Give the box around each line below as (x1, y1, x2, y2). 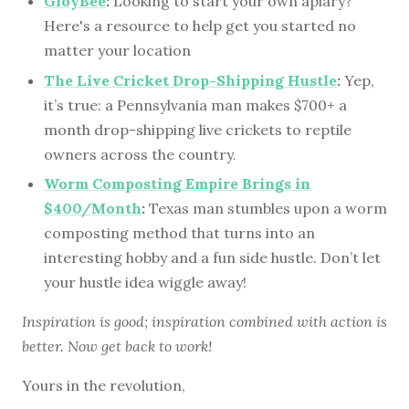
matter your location (44, 40, 191, 59)
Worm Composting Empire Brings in (44, 174, 310, 194)
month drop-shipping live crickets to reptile (44, 120, 351, 139)
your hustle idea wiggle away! (44, 273, 246, 292)
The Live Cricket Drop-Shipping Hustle (44, 70, 337, 89)
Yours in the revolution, (22, 376, 185, 395)
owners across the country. (44, 144, 236, 163)
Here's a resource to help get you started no (44, 16, 356, 35)
